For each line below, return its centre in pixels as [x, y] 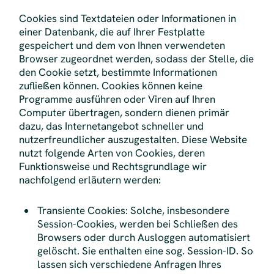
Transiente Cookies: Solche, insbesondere [134, 211]
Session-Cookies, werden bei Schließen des [138, 224]
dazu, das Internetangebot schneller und [111, 126]
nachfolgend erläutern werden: [90, 180]
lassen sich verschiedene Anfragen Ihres [130, 265]
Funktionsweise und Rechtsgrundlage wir [113, 166]
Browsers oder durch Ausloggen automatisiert [144, 238]
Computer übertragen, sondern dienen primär [124, 113]
